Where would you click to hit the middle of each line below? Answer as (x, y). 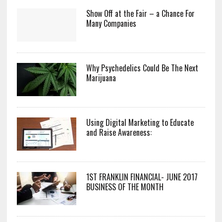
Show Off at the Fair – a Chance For (140, 14)
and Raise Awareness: (119, 133)
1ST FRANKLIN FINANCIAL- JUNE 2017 (142, 177)
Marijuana (101, 78)
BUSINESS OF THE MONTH (125, 187)
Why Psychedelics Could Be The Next (142, 68)
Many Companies (111, 24)
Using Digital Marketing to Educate (140, 123)
